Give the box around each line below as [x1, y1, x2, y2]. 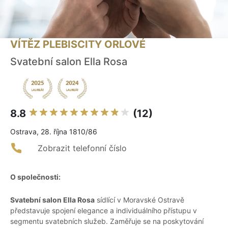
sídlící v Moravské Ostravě [95, 195, 184, 205]
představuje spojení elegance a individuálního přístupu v [10, 206, 197, 215]
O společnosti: [10, 173, 61, 182]
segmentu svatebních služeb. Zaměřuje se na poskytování [10, 217, 204, 226]
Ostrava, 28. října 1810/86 [10, 127, 97, 136]
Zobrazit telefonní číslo [38, 143, 127, 154]
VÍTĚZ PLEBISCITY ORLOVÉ [10, 38, 146, 51]
